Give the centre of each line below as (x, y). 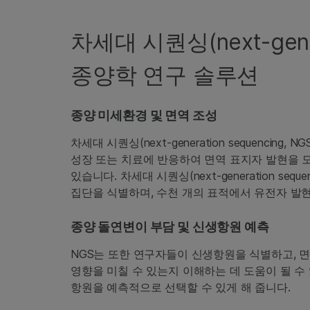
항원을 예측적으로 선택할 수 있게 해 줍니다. (181, 288)
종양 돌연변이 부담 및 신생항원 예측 (170, 227)
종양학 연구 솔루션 (165, 75)
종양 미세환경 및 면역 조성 (144, 116)
